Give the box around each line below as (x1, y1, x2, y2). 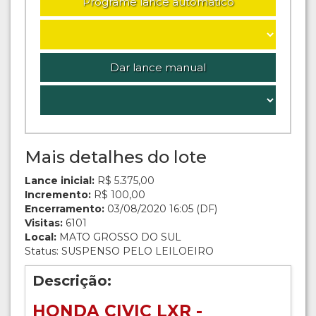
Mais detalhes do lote (25, 146, 207, 167)
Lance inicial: (25, 174, 95, 187)
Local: (25, 230, 56, 243)
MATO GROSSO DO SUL (56, 230, 181, 243)
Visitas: (25, 216, 63, 229)
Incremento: (25, 188, 91, 201)
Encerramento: (25, 202, 104, 215)
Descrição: (32, 272, 111, 289)
